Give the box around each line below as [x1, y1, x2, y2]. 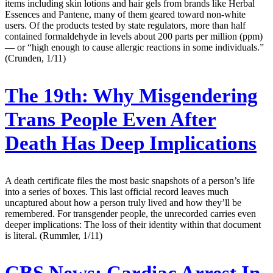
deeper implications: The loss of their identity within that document [5, 219, 261, 230]
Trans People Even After [5, 108, 216, 130]
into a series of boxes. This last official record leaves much [5, 186, 229, 197]
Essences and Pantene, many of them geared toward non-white [5, 9, 246, 19]
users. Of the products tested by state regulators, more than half [5, 19, 246, 30]
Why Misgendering [88, 84, 258, 107]
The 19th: [5, 84, 88, 107]
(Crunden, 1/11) [5, 52, 66, 63]
